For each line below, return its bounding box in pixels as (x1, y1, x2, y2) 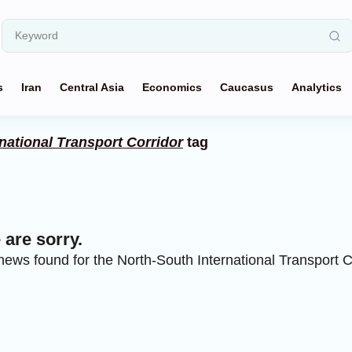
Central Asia (60, 81, 124, 93)
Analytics (291, 81, 342, 93)
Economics (142, 81, 202, 93)
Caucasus (220, 81, 273, 93)
